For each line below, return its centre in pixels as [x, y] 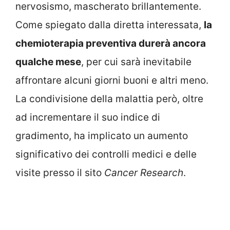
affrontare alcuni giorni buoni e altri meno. [112, 81]
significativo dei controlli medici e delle [106, 155]
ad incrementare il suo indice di [88, 118]
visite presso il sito [60, 173]
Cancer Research [144, 173]
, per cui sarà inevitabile [136, 62]
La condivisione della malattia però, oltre [109, 99]
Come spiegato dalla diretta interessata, [110, 25]
